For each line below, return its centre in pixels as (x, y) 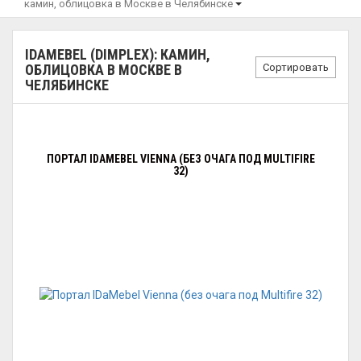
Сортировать (296, 67)
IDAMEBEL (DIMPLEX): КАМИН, (118, 54)
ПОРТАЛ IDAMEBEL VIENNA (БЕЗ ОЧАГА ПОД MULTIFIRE (180, 159)
